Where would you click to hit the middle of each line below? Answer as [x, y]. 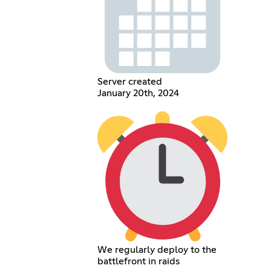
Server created [129, 81]
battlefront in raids [138, 261]
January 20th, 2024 [138, 93]
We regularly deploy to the [157, 250]
